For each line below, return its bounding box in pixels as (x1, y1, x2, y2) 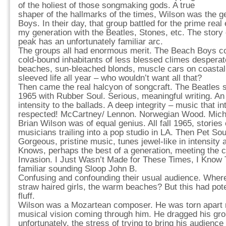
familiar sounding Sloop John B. (18, 164, 137, 174)
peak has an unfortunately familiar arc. (18, 37, 163, 46)
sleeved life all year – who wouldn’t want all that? (18, 73, 202, 83)
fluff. (18, 191, 35, 201)
